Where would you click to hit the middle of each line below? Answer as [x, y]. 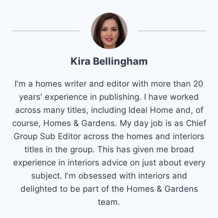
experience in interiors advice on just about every [109, 162]
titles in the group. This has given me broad [109, 149]
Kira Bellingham [109, 61]
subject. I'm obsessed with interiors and [109, 175]
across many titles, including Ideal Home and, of [109, 110]
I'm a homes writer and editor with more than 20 [109, 83]
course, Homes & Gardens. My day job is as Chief [109, 123]
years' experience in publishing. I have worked [109, 97]
